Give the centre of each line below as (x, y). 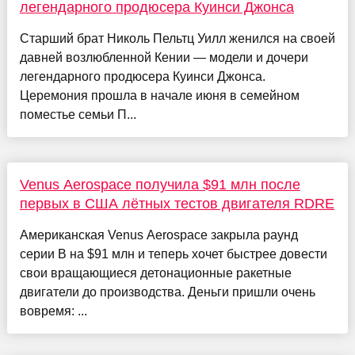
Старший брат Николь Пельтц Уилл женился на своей (177, 39)
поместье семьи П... (78, 115)
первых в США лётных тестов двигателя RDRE (177, 204)
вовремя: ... (53, 311)
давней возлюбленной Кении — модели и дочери (164, 58)
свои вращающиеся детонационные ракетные (155, 273)
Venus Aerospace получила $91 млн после (160, 185)
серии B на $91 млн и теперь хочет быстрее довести (173, 254)
